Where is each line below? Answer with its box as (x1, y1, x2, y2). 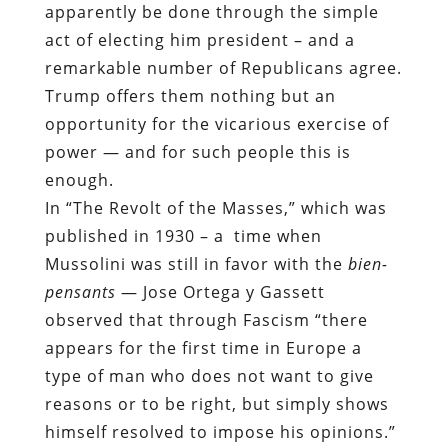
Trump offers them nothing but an (44, 84, 336, 107)
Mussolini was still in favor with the (44, 252, 348, 275)
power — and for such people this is (44, 140, 351, 163)
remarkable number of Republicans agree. (44, 56, 402, 79)
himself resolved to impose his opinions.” (44, 420, 396, 443)
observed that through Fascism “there (44, 308, 368, 331)
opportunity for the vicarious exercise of (44, 112, 389, 135)
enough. (44, 168, 114, 191)
